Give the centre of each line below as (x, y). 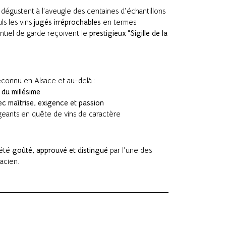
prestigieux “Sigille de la (128, 33)
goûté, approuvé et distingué (60, 150)
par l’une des (130, 150)
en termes (119, 22)
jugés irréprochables (67, 22)
